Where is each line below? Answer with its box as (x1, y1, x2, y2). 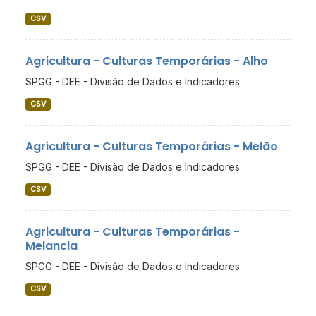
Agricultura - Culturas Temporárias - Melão (25, 138, 278, 155)
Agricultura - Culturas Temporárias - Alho (25, 53, 268, 70)
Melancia (25, 238, 78, 255)
